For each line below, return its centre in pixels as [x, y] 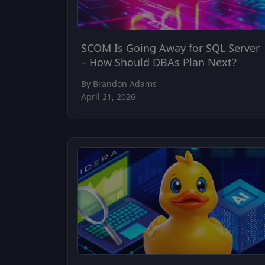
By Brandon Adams [119, 83]
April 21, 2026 [108, 96]
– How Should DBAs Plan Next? [159, 62]
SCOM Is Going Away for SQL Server [170, 48]
